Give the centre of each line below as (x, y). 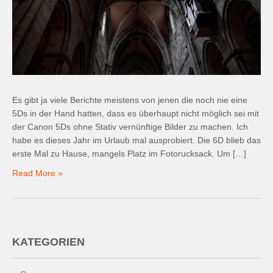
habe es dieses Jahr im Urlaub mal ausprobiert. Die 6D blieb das (136, 140)
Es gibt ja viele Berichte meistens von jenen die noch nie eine (130, 100)
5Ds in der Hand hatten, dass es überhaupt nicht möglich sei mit (136, 113)
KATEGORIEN (48, 242)
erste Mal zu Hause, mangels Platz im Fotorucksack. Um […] (129, 153)
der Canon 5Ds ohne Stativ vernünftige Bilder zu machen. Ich (130, 126)
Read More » (37, 173)
